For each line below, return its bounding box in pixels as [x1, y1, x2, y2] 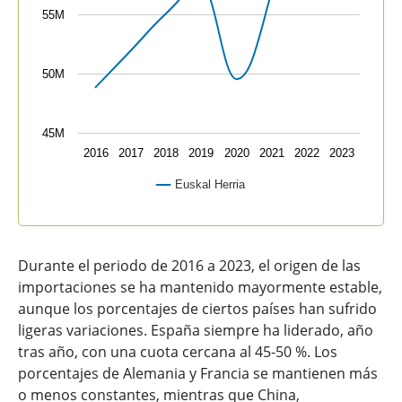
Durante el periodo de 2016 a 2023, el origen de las [18, 256, 361, 275]
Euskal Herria [175, 178, 246, 191]
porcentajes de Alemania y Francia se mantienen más [18, 363, 378, 383]
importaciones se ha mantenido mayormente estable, [18, 277, 382, 297]
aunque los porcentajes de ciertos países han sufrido [18, 299, 377, 319]
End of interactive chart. [33, 209, 195, 229]
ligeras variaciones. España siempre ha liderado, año [18, 320, 373, 340]
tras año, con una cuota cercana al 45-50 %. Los [18, 342, 337, 362]
